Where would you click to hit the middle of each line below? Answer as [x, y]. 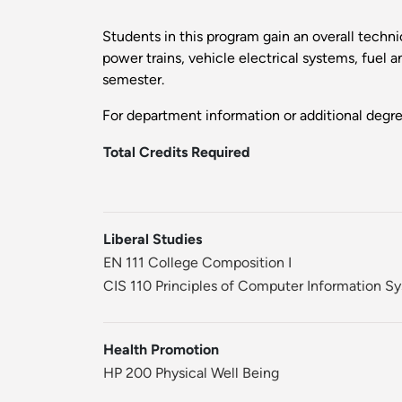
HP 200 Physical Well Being [191, 373]
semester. [133, 80]
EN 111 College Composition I [197, 263]
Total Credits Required [177, 153]
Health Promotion [161, 350]
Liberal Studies [153, 240]
